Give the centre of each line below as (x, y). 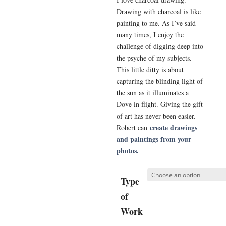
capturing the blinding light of (160, 81)
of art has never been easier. (158, 116)
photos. (128, 151)
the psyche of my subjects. (154, 58)
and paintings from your (154, 139)
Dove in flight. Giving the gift (160, 104)
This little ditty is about (150, 69)
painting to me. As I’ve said (156, 23)
